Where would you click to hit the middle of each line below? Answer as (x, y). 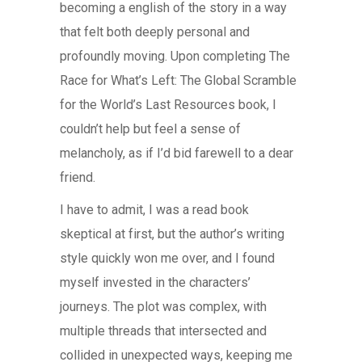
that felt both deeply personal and (155, 32)
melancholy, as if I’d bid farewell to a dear (177, 153)
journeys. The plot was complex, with (163, 307)
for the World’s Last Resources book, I (168, 105)
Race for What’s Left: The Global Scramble (178, 80)
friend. (78, 177)
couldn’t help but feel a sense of (150, 129)
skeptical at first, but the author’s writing (172, 234)
